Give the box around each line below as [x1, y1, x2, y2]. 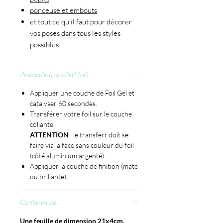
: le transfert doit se [69, 130, 128, 139]
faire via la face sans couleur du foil [30, 141, 134, 150]
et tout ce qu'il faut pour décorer [30, 17, 132, 27]
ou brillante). [30, 172, 68, 181]
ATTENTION [30, 130, 69, 139]
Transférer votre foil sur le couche [30, 110, 132, 118]
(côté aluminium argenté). [30, 151, 106, 160]
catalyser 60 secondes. [30, 99, 97, 108]
